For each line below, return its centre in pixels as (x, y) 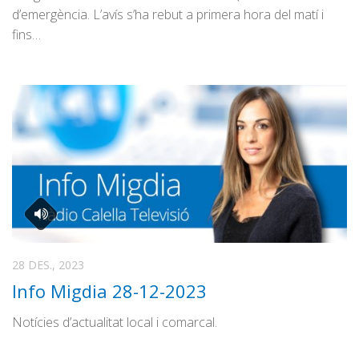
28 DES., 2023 (48, 265)
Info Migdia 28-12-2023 (109, 291)
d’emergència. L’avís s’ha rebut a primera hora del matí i (168, 15)
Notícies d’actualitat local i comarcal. (115, 323)
